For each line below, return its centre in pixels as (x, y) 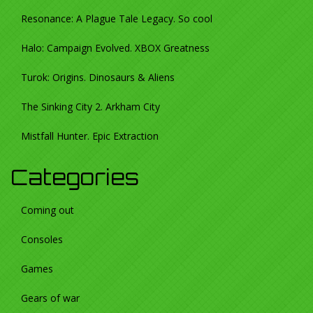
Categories (75, 177)
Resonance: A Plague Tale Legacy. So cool (117, 19)
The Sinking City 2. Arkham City (90, 107)
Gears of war (50, 298)
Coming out (48, 210)
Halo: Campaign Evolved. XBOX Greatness (115, 48)
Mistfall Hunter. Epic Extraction (90, 136)
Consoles (42, 240)
